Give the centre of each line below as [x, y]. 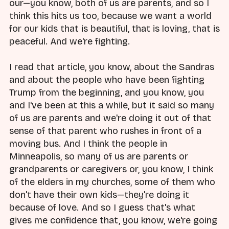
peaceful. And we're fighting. [70, 42]
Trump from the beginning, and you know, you [107, 93]
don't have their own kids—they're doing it [99, 195]
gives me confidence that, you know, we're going [113, 221]
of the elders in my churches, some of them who [112, 182]
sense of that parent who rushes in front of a [105, 131]
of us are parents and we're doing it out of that [110, 118]
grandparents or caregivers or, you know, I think [111, 169]
